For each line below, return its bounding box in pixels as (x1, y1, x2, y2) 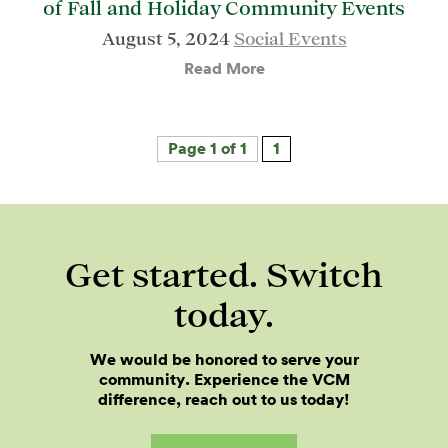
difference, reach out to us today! (98, 391, 350, 408)
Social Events (233, 28, 347, 48)
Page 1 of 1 (168, 140, 247, 157)
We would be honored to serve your (89, 351, 359, 368)
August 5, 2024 (101, 28, 234, 48)
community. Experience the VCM (98, 371, 350, 388)
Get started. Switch (65, 254, 383, 293)
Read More (183, 60, 265, 77)
